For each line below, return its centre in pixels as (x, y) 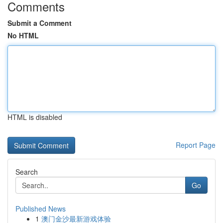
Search (27, 172)
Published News (41, 209)
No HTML (23, 35)
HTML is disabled (35, 117)
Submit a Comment (40, 23)
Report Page (196, 145)
